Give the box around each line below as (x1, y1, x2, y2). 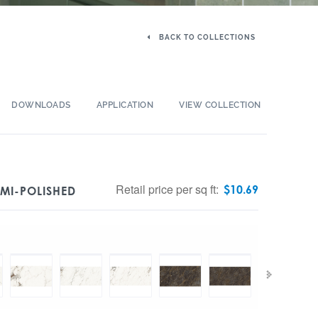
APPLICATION (96, 100, 154, 110)
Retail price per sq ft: (116, 181, 221, 197)
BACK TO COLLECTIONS (157, 33, 256, 41)
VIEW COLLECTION (179, 100, 261, 110)
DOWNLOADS (11, 100, 71, 110)
